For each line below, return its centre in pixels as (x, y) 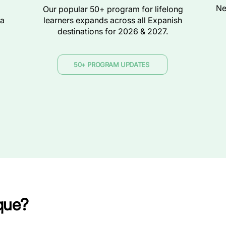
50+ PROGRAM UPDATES (111, 65)
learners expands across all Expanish (113, 20)
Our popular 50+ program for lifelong (113, 9)
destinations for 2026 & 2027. (113, 31)
